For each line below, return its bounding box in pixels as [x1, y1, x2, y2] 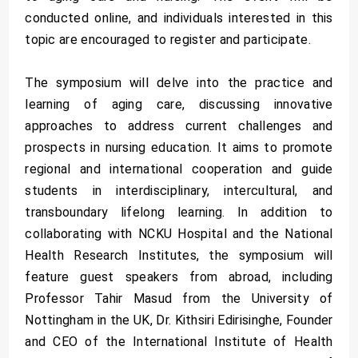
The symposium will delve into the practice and [25, 74, 333, 90]
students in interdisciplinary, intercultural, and [25, 182, 333, 198]
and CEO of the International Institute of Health [25, 333, 333, 349]
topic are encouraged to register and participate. [25, 31, 311, 47]
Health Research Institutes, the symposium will [25, 247, 333, 263]
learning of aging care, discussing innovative [25, 96, 333, 112]
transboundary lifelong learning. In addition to [25, 204, 333, 220]
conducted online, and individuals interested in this [25, 10, 333, 26]
